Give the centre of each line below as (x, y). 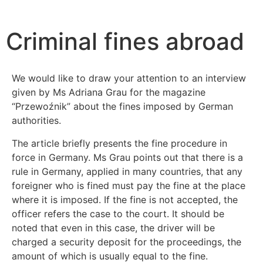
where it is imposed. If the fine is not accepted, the (125, 199)
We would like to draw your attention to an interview (129, 78)
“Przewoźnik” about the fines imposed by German (122, 107)
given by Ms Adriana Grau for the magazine (109, 92)
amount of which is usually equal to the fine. (110, 256)
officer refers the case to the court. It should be (118, 213)
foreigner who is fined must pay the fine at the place (129, 185)
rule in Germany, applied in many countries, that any (127, 171)
